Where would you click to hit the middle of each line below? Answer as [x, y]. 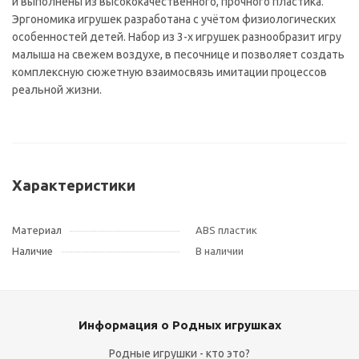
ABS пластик [226, 230]
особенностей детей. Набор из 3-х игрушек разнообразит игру [177, 37]
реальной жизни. [57, 90]
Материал [37, 230]
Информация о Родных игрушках [179, 325]
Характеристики [74, 186]
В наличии [220, 251]
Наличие [32, 251]
